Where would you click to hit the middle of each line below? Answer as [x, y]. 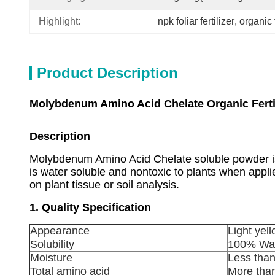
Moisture [51, 258]
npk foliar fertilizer [196, 21]
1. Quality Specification [90, 207]
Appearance [60, 231]
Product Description [107, 73]
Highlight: [60, 21]
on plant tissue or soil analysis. [104, 185]
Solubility [52, 244]
